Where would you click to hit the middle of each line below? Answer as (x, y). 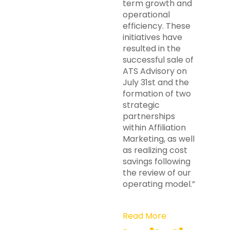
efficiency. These (157, 26)
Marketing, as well (159, 139)
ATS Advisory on (155, 71)
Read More (145, 216)
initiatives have (152, 37)
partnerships (149, 116)
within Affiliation (154, 128)
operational (146, 15)
